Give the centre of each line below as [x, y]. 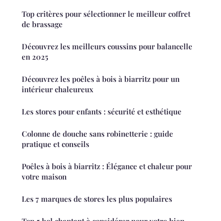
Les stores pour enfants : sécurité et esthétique [102, 112]
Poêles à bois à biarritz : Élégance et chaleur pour [107, 166]
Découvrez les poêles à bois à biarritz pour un [101, 79]
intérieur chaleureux [57, 90]
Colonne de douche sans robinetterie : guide [97, 134]
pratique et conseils [55, 144]
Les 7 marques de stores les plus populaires [97, 199]
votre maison [44, 177]
